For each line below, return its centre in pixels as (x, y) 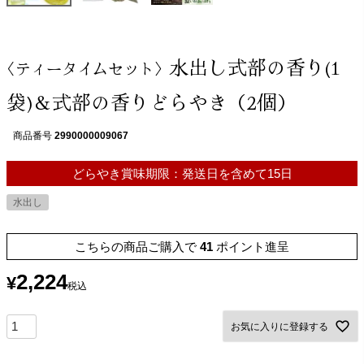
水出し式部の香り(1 (255, 66)
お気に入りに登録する (279, 326)
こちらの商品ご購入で (136, 247)
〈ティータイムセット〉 (85, 68)
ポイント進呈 (253, 247)
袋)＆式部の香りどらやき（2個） (151, 101)
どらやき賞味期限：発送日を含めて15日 (182, 173)
